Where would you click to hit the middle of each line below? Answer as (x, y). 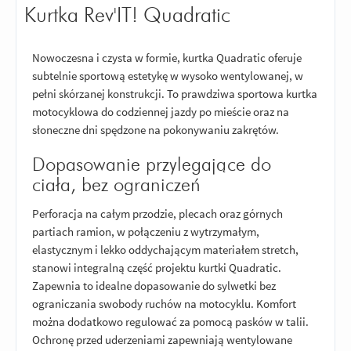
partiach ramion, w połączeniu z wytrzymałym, (146, 231)
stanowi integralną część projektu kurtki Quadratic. (157, 267)
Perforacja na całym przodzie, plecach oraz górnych (157, 213)
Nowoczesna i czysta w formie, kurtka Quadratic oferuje (167, 58)
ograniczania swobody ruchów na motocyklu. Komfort (164, 303)
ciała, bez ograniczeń (116, 186)
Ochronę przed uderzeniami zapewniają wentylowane (162, 339)
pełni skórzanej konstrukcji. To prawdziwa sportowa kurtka (175, 94)
